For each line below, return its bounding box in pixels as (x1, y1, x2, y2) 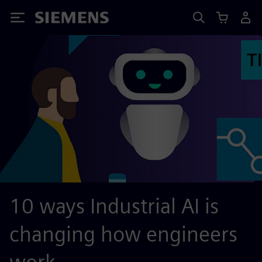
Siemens (35, 13, 74, 26)
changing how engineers (9, 221, 237, 247)
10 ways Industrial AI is (9, 193, 219, 219)
